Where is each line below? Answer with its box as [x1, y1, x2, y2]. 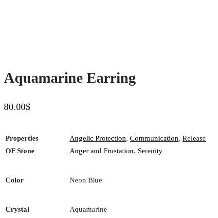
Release [182, 134, 206, 143]
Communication [130, 134, 179, 143]
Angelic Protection [70, 134, 126, 143]
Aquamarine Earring [4, 70, 136, 86]
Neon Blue [70, 176, 102, 184]
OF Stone [5, 147, 35, 155]
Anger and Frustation [70, 147, 134, 155]
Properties [5, 134, 38, 143]
